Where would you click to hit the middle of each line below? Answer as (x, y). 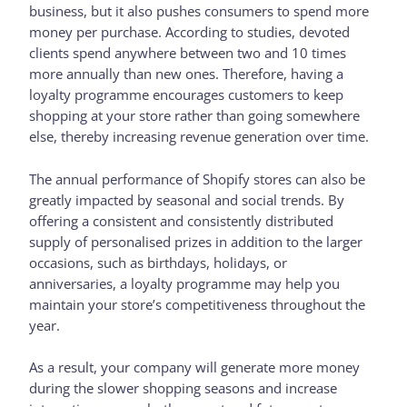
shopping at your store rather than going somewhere (195, 116)
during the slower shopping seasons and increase (184, 387)
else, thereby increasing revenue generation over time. (201, 137)
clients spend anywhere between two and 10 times (188, 53)
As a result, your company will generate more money (195, 367)
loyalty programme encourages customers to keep (187, 95)
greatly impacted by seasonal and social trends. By (187, 199)
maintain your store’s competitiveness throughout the (198, 304)
